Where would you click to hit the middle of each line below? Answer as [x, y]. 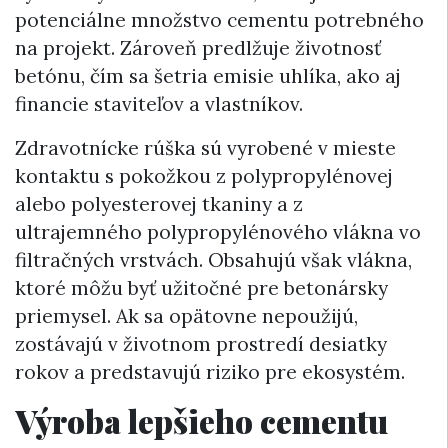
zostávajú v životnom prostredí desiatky [201, 343]
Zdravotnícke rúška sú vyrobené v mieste [205, 147]
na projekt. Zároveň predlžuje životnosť [198, 47]
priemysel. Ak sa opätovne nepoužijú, [186, 315]
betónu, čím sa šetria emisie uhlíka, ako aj [208, 75]
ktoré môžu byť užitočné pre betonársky [201, 287]
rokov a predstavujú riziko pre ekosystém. [210, 371]
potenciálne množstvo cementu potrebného [219, 19]
